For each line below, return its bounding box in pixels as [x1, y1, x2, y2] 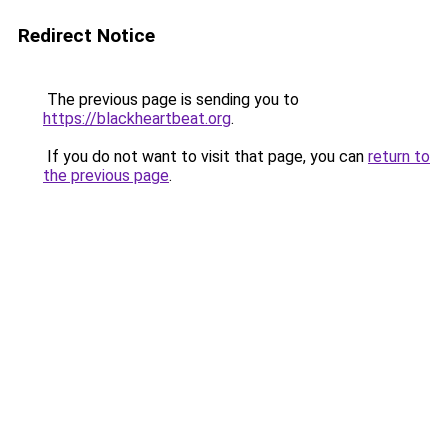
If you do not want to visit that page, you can [43, 147, 368, 166]
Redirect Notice [18, 24, 155, 47]
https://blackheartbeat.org [43, 109, 231, 128]
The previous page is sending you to [43, 90, 299, 109]
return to [368, 147, 430, 166]
